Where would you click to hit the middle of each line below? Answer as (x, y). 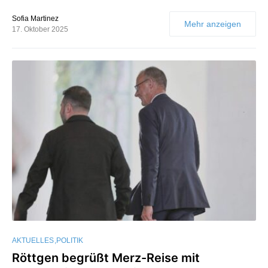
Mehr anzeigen (213, 24)
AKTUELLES (33, 241)
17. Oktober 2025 (40, 29)
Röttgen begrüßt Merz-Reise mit (106, 258)
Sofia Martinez (35, 18)
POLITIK (70, 241)
